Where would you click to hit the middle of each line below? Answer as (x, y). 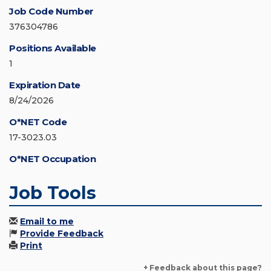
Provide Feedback (62, 234)
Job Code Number (51, 11)
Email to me (47, 222)
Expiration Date (45, 85)
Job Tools (53, 193)
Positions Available (53, 48)
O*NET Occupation (52, 159)
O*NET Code (38, 122)
